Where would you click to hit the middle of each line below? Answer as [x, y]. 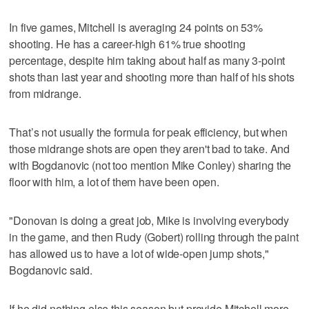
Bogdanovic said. [51, 270]
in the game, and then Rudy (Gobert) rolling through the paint [154, 237]
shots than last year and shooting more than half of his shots [152, 77]
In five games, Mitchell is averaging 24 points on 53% [136, 27]
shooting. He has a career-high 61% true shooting [127, 43]
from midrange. [45, 93]
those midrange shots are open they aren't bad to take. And [150, 148]
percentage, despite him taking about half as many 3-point [147, 60]
